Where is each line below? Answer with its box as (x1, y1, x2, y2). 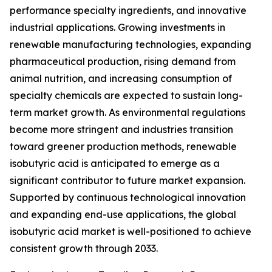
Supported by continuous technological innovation (10, 191, 246, 204)
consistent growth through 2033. (10, 242, 158, 255)
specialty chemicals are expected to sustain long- (10, 89, 243, 102)
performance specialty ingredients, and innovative (10, 4, 246, 17)
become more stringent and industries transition (10, 123, 233, 136)
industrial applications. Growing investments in (10, 21, 225, 34)
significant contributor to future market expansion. (10, 174, 245, 187)
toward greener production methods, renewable (10, 140, 237, 153)
